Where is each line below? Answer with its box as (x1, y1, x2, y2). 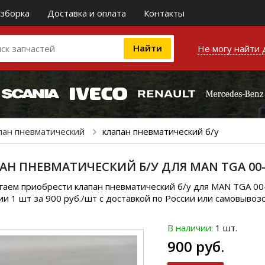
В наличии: (167, 222, 213, 234)
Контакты (144, 7, 185, 19)
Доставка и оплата (47, 7, 126, 19)
